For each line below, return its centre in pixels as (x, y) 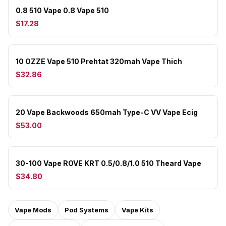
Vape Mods (33, 210)
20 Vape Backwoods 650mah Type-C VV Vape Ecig (107, 112)
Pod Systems (87, 210)
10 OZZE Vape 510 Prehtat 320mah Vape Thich (99, 61)
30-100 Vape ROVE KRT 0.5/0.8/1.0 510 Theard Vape (108, 163)
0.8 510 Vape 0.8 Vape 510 (62, 10)
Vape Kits (137, 210)
